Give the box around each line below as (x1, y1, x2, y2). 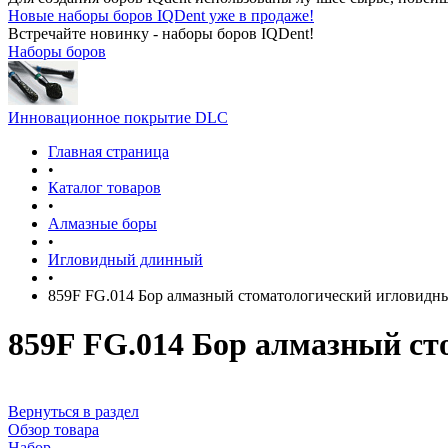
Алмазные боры (48, 215, 157, 232)
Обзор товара (8, 420, 99, 438)
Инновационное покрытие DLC (8, 109, 228, 126)
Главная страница (48, 143, 169, 160)
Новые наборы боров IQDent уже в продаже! (8, 7, 314, 24)
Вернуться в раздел (8, 402, 139, 420)
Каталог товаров (48, 179, 161, 196)
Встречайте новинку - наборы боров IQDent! (8, 25, 314, 42)
